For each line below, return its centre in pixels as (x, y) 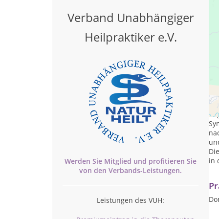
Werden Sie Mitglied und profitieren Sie (131, 161)
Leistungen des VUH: (131, 200)
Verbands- (126, 170)
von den (94, 170)
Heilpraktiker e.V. (131, 37)
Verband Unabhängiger (131, 17)
